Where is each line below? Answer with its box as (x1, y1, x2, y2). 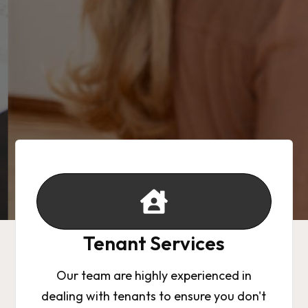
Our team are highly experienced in (56, 267, 252, 283)
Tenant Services (82, 231, 225, 255)
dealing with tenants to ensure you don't (41, 288, 267, 304)
